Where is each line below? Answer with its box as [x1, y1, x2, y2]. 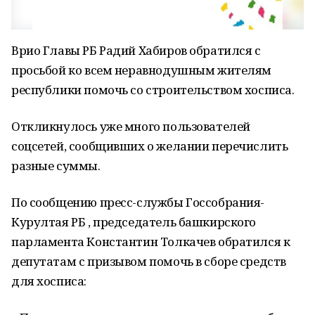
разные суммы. [11, 157, 101, 174]
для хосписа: [11, 273, 86, 289]
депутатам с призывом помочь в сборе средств [11, 253, 286, 269]
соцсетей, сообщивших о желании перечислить [11, 138, 288, 154]
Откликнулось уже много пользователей [11, 118, 250, 134]
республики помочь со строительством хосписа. [11, 82, 295, 98]
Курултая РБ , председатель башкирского [11, 214, 257, 230]
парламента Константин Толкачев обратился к [11, 233, 290, 250]
